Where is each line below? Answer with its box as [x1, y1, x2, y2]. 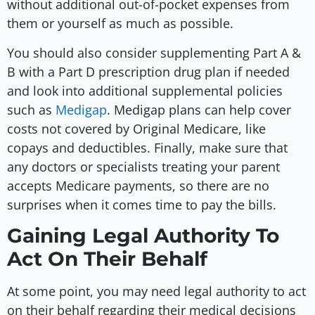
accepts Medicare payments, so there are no [7, 176, 269, 194]
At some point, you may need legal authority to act [7, 283, 306, 300]
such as [7, 101, 56, 118]
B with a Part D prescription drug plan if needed [7, 63, 290, 80]
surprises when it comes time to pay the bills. [7, 195, 276, 213]
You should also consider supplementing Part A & [7, 44, 301, 61]
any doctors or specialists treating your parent [7, 157, 280, 175]
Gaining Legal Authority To [7, 224, 279, 248]
